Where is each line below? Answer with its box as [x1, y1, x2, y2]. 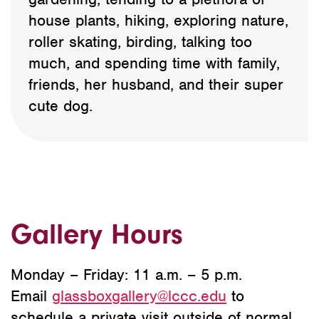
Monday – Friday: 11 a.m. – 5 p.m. [11, 264, 242, 284]
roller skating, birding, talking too [28, 31, 252, 51]
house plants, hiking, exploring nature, [28, 10, 288, 30]
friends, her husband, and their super [28, 74, 283, 94]
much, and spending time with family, [28, 53, 280, 73]
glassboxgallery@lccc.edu [52, 286, 226, 305]
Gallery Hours [11, 217, 183, 251]
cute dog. [28, 95, 93, 115]
